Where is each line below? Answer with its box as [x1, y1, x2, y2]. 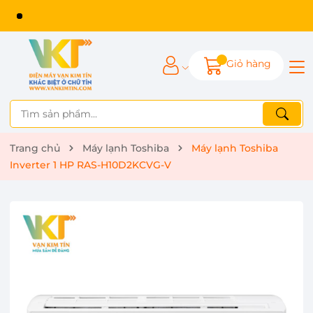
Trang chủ [10, 141, 60, 154]
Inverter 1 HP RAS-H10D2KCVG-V [10, 158, 171, 171]
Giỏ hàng [226, 57, 271, 71]
